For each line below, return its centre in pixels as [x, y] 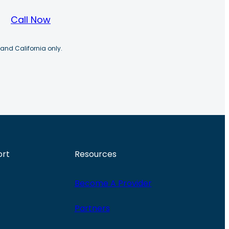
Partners [92, 209]
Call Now [31, 19]
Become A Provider [113, 184]
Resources [95, 154]
